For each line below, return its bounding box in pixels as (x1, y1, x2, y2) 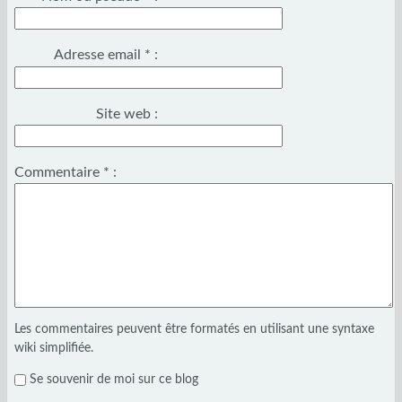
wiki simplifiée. (14, 341, 93, 354)
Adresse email (54, 48, 144, 63)
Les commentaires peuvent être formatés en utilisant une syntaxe (14, 322, 374, 336)
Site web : (96, 106, 158, 121)
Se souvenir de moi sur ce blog (30, 372, 198, 386)
